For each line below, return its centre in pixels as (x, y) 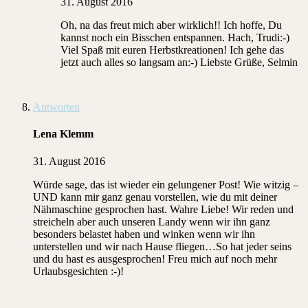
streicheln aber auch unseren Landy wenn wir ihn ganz (152, 221)
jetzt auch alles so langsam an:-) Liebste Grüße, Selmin (179, 63)
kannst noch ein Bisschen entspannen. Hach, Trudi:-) (175, 38)
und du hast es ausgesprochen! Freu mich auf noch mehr (155, 258)
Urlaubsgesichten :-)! (78, 271)
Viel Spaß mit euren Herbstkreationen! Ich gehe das (172, 50)
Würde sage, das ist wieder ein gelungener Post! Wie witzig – (166, 184)
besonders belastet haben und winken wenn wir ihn (144, 234)
